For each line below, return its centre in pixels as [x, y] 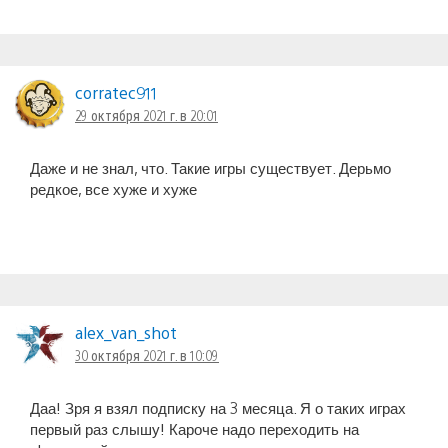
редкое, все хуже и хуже [113, 189]
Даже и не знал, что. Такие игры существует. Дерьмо [210, 168]
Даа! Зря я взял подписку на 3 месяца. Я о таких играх [218, 408]
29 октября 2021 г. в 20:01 [146, 115]
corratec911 [116, 93]
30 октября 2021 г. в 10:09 [147, 355]
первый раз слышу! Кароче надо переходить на [194, 429]
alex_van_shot [126, 333]
